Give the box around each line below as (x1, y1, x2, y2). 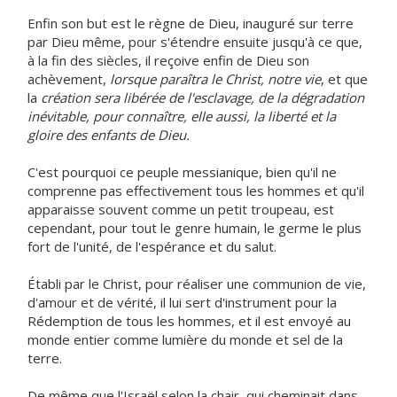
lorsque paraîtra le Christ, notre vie (110, 70, 321, 88)
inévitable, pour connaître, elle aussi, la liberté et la (27, 107, 336, 125)
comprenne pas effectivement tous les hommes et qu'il (27, 182, 364, 199)
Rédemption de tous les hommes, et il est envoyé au (27, 312, 351, 330)
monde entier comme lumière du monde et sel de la (27, 331, 343, 348)
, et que (321, 70, 368, 88)
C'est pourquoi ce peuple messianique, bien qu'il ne (27, 163, 337, 181)
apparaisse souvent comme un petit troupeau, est (27, 200, 334, 218)
